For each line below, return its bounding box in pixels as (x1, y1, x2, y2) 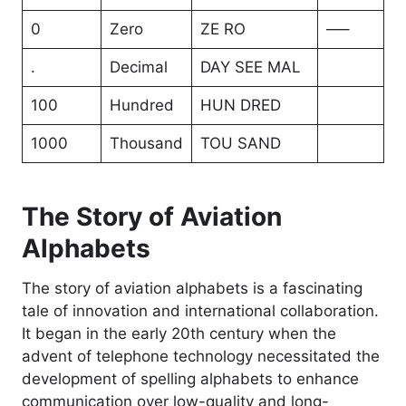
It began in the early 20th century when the (22, 324, 336, 343)
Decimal (109, 58, 168, 77)
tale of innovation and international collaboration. (22, 302, 379, 321)
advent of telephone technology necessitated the (22, 347, 380, 366)
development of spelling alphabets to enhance (22, 370, 359, 389)
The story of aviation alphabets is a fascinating (22, 279, 362, 298)
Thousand (109, 134, 183, 153)
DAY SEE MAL (199, 58, 301, 77)
